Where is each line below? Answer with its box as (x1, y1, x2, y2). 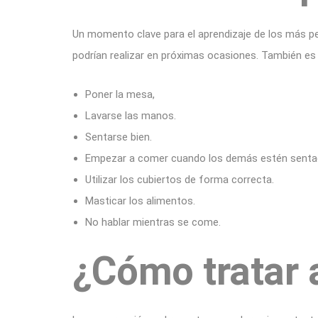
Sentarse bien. (85, 131, 152, 143)
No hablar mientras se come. (85, 216, 224, 229)
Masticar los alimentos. (85, 194, 195, 207)
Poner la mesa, (85, 88, 155, 101)
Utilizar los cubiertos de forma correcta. (85, 173, 274, 186)
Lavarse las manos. (85, 109, 176, 122)
